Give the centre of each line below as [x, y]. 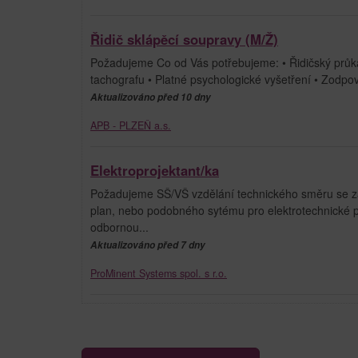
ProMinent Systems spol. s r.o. [159, 273]
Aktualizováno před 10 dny [151, 97]
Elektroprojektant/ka [155, 170]
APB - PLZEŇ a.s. [131, 125]
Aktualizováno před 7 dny [148, 245]
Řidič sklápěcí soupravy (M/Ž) [184, 39]
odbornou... [119, 227]
